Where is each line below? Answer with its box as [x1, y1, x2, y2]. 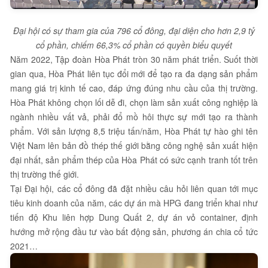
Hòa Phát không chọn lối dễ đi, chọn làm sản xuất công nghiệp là [10, 96, 258, 108]
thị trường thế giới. [10, 167, 79, 180]
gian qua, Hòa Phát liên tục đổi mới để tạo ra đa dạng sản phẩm [10, 67, 258, 80]
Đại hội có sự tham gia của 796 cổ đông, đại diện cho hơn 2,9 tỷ [13, 24, 255, 36]
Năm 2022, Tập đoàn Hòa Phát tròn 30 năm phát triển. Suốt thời [10, 53, 258, 65]
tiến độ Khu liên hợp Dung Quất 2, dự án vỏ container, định [10, 211, 258, 223]
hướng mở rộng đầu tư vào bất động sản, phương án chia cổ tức [10, 225, 258, 237]
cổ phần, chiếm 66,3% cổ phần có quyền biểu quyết [36, 38, 232, 51]
